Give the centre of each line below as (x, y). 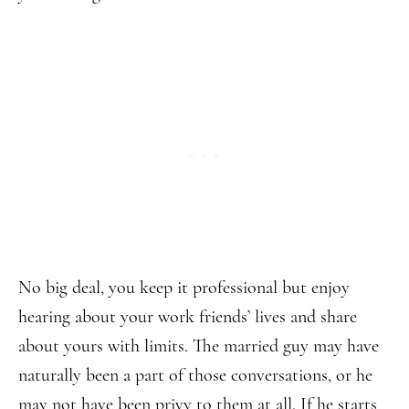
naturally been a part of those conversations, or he (195, 375)
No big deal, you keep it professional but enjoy (184, 288)
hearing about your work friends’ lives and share (188, 317)
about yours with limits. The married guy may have (199, 346)
